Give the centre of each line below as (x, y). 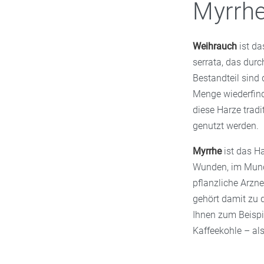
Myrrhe (207, 151)
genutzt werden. (225, 126)
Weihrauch (214, 46)
